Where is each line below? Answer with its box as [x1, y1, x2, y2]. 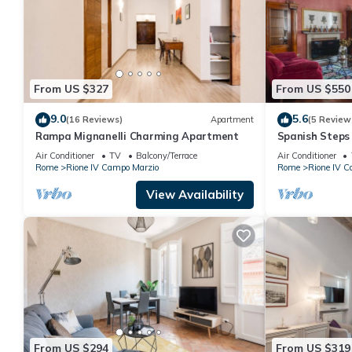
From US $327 [34, 82, 108, 97]
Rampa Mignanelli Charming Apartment [35, 129, 239, 142]
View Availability [145, 186, 244, 202]
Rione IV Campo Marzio [66, 161, 159, 173]
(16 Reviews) [66, 114, 123, 126]
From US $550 [275, 82, 350, 97]
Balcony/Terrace [136, 149, 197, 161]
